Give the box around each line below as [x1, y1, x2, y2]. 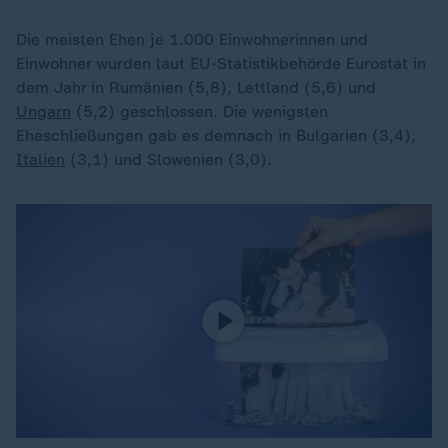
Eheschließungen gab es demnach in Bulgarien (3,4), [16, 126, 416, 145]
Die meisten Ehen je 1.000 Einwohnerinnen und [16, 30, 368, 49]
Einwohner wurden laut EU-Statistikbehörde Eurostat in [16, 54, 426, 73]
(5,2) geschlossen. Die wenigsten [71, 102, 328, 121]
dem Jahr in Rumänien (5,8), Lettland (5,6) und [16, 78, 376, 97]
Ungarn [16, 102, 71, 121]
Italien [16, 150, 65, 169]
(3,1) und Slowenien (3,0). [65, 150, 272, 169]
